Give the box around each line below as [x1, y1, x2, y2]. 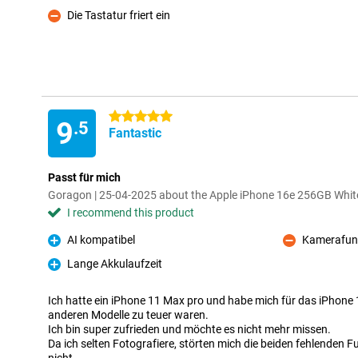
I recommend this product [67, 206, 194, 219]
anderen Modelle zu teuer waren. [48, 308, 209, 321]
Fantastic [109, 125, 161, 141]
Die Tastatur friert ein [67, 9, 170, 22]
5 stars [109, 110, 143, 123]
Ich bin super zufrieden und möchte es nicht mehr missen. [48, 323, 331, 336]
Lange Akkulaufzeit [67, 257, 162, 270]
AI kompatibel [67, 233, 135, 246]
